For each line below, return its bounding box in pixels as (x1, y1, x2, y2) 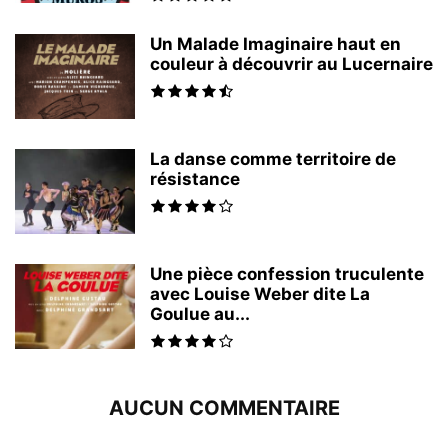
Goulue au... (150, 304, 250, 324)
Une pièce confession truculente (150, 264, 424, 284)
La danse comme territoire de (150, 149, 396, 169)
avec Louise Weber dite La (150, 284, 370, 304)
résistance (150, 169, 240, 189)
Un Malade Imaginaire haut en (150, 34, 401, 54)
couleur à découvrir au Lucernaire (150, 54, 433, 74)
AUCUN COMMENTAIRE (108, 396, 340, 420)
